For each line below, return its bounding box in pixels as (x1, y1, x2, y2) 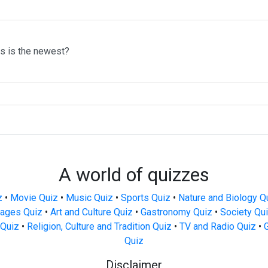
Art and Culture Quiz (50, 206, 133, 218)
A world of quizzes (59, 163, 209, 186)
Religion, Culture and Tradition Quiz (26, 221, 172, 232)
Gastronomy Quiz (141, 206, 212, 218)
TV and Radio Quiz (179, 221, 256, 232)
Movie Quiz (10, 192, 58, 203)
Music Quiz (65, 192, 113, 203)
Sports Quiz (120, 192, 170, 203)
